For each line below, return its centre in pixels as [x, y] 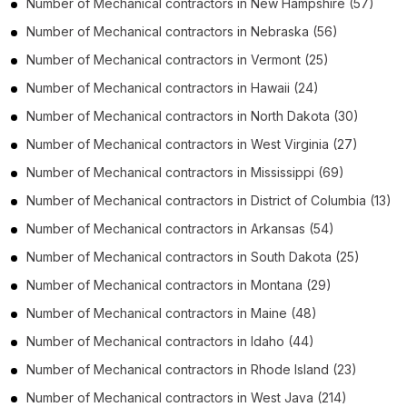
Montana [277, 284]
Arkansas [278, 228]
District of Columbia [308, 200]
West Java [282, 397]
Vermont [276, 59]
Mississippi [283, 172]
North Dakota [290, 115]
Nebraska [280, 31]
